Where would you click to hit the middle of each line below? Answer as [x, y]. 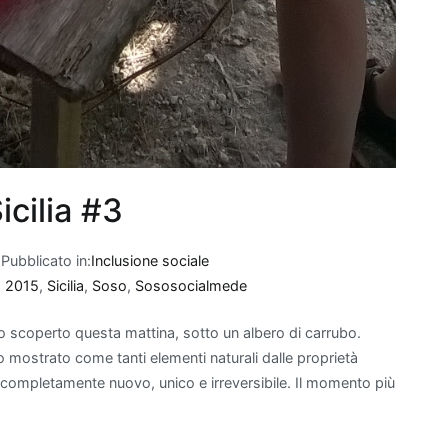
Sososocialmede [191, 286]
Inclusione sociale [150, 261]
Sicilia [65, 286]
